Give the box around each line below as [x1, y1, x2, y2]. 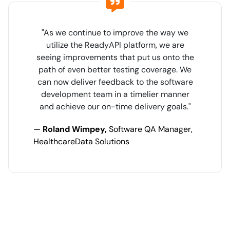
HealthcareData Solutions [33, 136, 129, 147]
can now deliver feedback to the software [37, 76, 193, 87]
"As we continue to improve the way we [42, 27, 188, 38]
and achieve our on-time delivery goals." [39, 101, 191, 112]
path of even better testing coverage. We [39, 64, 191, 75]
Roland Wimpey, [43, 124, 109, 135]
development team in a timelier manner [41, 89, 189, 100]
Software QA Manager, [109, 124, 193, 135]
